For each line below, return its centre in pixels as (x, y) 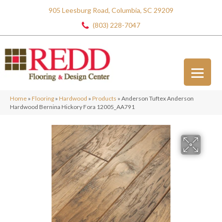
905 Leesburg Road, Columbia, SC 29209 (111, 10)
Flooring (43, 98)
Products (104, 98)
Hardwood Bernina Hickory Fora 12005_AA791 (72, 107)
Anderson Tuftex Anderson (158, 98)
